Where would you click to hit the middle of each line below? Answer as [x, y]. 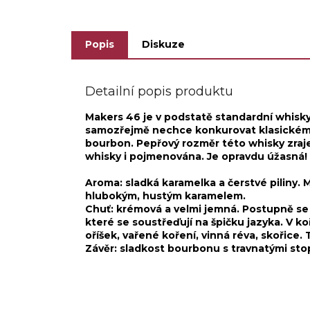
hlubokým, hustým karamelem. [165, 196]
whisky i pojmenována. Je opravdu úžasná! [196, 157]
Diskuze [163, 45]
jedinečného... [119, 9]
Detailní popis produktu [159, 92]
